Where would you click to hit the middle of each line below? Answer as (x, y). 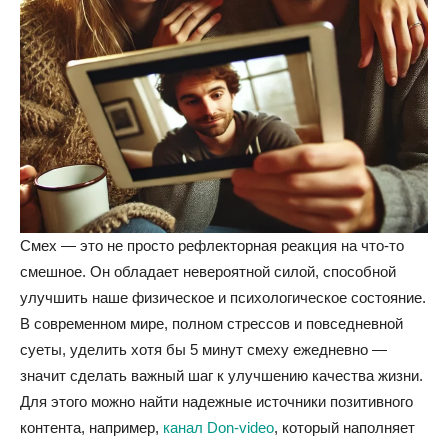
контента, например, (91, 427)
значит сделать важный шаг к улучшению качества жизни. (221, 375)
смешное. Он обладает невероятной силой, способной (208, 271)
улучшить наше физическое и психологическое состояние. (223, 297)
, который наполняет (344, 427)
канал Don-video (218, 427)
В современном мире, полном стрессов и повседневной (211, 323)
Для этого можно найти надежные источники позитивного (216, 401)
